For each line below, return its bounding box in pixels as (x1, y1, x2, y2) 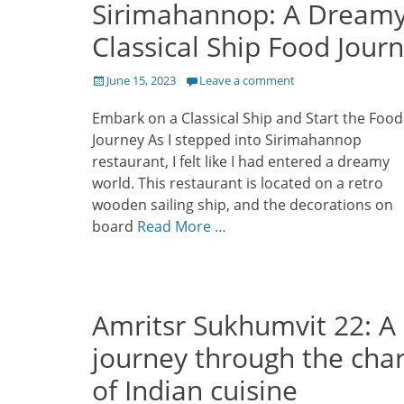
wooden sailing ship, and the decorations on (92, 195, 393, 216)
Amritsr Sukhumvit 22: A (92, 307, 396, 344)
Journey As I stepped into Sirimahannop (92, 130, 362, 151)
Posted (91, 71, 129, 88)
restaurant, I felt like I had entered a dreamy (92, 151, 390, 172)
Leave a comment (199, 72, 295, 89)
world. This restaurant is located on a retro (92, 173, 383, 194)
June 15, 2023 (106, 72, 176, 89)
